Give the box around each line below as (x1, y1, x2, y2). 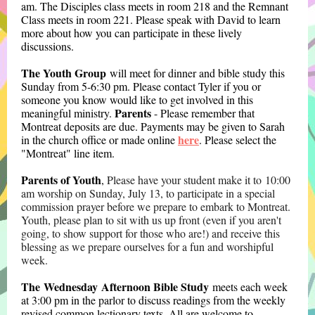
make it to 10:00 (218, 172, 290, 187)
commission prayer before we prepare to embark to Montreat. (21, 199, 290, 214)
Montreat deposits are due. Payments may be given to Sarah (21, 119, 285, 134)
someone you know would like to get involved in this (21, 92, 253, 107)
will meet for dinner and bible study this (106, 65, 285, 80)
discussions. (21, 39, 77, 53)
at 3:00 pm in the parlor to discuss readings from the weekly (21, 292, 285, 307)
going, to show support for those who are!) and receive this (21, 226, 280, 240)
